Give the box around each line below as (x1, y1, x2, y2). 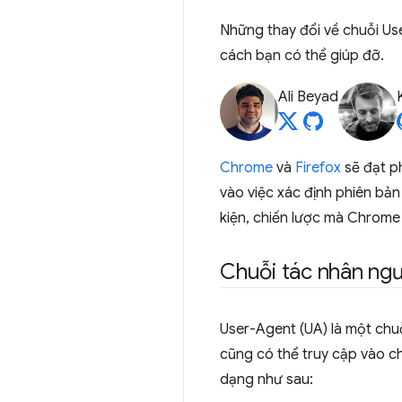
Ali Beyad (278, 88, 338, 106)
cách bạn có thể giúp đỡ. (220, 47, 384, 65)
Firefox (295, 159, 341, 177)
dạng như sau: (220, 371, 313, 389)
